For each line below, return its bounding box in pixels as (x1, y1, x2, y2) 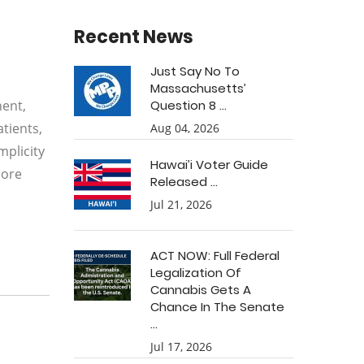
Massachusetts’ (150, 80, 246, 97)
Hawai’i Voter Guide (150, 156, 268, 173)
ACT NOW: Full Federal (150, 247, 279, 264)
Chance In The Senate (150, 298, 284, 315)
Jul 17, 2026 (150, 339, 212, 354)
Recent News (74, 24, 193, 50)
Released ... (150, 173, 218, 190)
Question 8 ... (150, 97, 227, 114)
